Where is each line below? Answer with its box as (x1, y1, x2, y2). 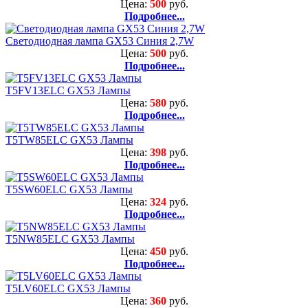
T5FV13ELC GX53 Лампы (5, 84, 131, 96)
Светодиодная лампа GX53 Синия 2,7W (5, 34, 194, 47)
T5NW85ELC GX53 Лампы (5, 232, 135, 245)
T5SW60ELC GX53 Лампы (5, 183, 133, 195)
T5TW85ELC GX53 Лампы (5, 133, 133, 146)
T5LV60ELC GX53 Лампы (5, 282, 131, 294)
